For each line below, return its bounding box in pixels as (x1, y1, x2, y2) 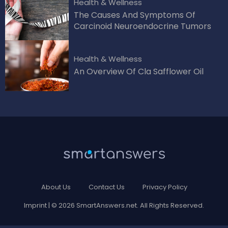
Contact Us (88, 182, 125, 192)
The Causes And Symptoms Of (74, 9, 195, 21)
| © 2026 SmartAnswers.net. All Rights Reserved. (47, 201, 204, 210)
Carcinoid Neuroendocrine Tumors (74, 20, 211, 33)
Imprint (24, 201, 47, 210)
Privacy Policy (142, 182, 187, 192)
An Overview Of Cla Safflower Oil (74, 66, 204, 78)
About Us (41, 182, 71, 192)
